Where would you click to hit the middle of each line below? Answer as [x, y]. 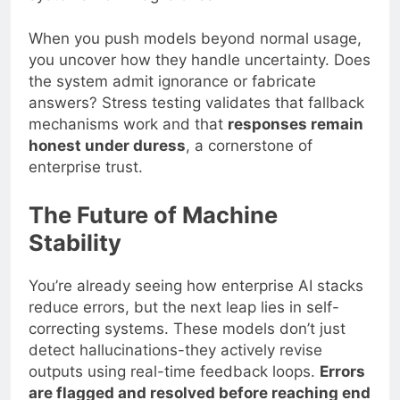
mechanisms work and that [128, 125]
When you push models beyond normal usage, [195, 39]
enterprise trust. [86, 167]
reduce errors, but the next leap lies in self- [184, 307]
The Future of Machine [153, 214]
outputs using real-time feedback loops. [174, 371]
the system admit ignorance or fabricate [172, 82]
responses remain [296, 125]
